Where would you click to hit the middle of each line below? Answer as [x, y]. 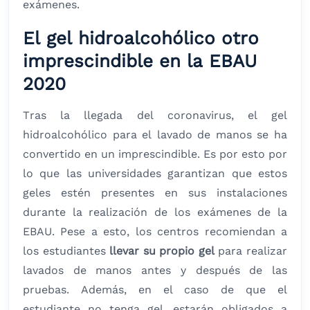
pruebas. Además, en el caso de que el [155, 290]
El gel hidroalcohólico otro [141, 38]
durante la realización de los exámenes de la [155, 212]
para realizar [253, 251]
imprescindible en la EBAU [140, 61]
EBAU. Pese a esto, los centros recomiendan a [155, 232]
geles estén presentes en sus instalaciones [155, 193]
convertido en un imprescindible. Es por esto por [155, 154]
